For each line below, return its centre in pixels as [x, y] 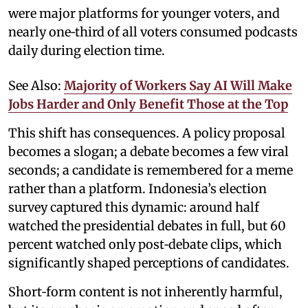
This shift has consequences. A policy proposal [147, 133]
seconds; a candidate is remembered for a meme [151, 170]
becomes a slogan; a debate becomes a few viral [148, 152]
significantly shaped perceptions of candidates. [149, 263]
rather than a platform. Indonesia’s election [137, 189]
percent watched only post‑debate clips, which [145, 245]
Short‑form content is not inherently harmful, [145, 292]
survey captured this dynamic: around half [134, 208]
